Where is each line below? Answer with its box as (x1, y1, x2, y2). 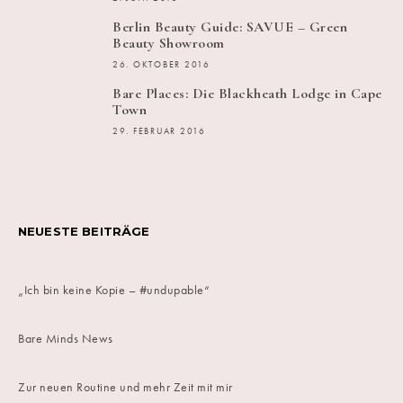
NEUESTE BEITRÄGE (18, 224, 150, 239)
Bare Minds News (18, 330, 113, 347)
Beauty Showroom (112, 34, 225, 53)
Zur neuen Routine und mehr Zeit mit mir (18, 379, 233, 396)
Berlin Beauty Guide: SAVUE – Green (112, 18, 347, 37)
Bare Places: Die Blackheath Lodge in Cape (112, 85, 382, 103)
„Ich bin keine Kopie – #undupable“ (18, 282, 210, 299)
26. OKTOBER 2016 (112, 59, 210, 71)
